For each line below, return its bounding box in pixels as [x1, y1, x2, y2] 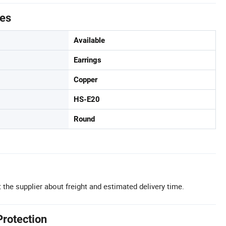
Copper [74, 75, 97, 84]
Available [74, 36, 105, 45]
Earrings [74, 55, 101, 65]
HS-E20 [74, 95, 100, 104]
